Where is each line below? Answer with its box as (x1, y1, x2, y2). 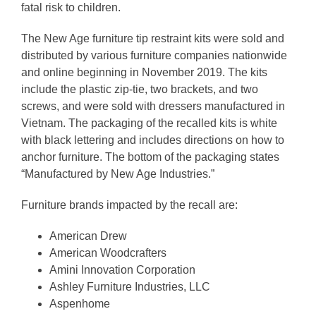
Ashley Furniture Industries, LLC (49, 280, 210, 293)
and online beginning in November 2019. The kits (21, 66, 267, 78)
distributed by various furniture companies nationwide (21, 49, 287, 61)
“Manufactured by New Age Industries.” (21, 167, 214, 180)
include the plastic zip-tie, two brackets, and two (21, 83, 258, 95)
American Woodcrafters (49, 246, 166, 259)
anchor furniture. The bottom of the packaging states (21, 150, 279, 163)
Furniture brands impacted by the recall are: (21, 198, 238, 211)
